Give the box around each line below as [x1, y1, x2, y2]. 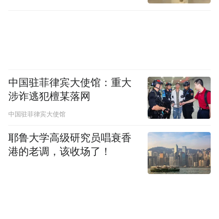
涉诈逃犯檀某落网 [8, 90, 91, 102]
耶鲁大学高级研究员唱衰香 [8, 132, 132, 143]
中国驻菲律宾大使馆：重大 [8, 77, 132, 88]
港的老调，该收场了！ [8, 146, 111, 157]
